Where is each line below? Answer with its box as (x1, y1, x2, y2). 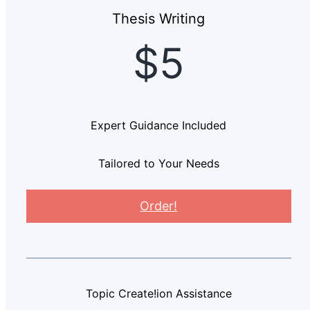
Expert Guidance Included (91, 118, 227, 133)
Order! (140, 199, 178, 214)
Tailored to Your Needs (98, 156, 219, 171)
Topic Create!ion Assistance (85, 286, 232, 301)
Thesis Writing (112, 10, 206, 28)
